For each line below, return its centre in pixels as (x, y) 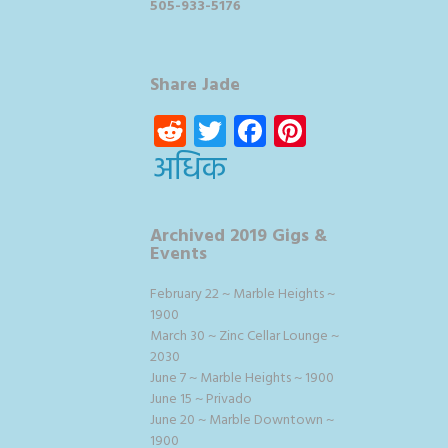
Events (178, 254)
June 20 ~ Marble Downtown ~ (242, 420)
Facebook (330, 130)
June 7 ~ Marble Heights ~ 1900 (242, 378)
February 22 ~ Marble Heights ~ (242, 294)
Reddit (230, 130)
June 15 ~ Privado (201, 399)
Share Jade (195, 85)
